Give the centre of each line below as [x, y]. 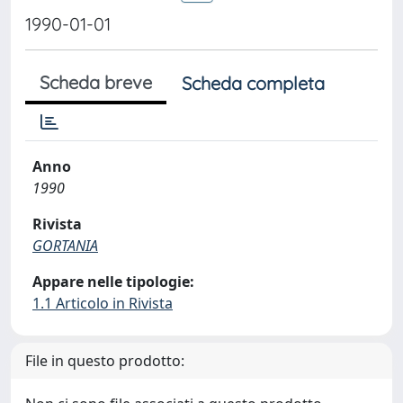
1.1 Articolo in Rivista [103, 303]
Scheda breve [96, 82]
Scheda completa [253, 83]
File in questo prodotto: [105, 361]
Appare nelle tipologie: [113, 282]
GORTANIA [65, 246]
